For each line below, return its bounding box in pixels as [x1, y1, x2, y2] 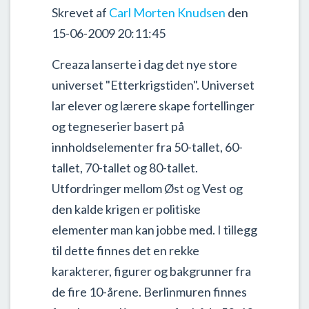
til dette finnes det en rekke [52, 243, 199, 258]
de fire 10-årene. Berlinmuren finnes [52, 284, 247, 299]
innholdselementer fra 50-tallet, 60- [52, 139, 243, 154]
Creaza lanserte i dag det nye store [52, 57, 237, 72]
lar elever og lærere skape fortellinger [52, 98, 255, 113]
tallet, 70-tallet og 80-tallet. [52, 160, 198, 175]
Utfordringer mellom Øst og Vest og [52, 181, 243, 196]
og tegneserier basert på [52, 119, 184, 134]
